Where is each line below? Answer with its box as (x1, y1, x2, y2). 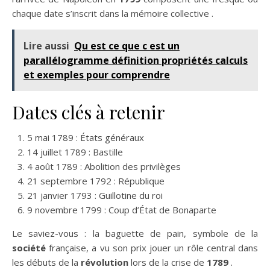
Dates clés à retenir (12, 100, 165, 124)
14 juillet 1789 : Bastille (27, 146, 123, 158)
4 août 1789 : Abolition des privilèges (27, 160, 181, 172)
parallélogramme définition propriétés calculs (24, 54, 248, 67)
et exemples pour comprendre (24, 68, 170, 81)
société (12, 242, 46, 254)
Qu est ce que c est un (74, 39, 180, 52)
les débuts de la (12, 256, 81, 268)
